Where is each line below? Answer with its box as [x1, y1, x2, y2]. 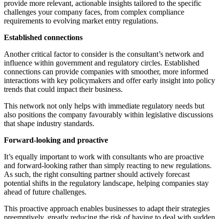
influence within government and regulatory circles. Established [4, 58, 199, 67]
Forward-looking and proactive [4, 135, 108, 144]
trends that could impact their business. [4, 85, 125, 93]
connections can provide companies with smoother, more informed [4, 67, 208, 76]
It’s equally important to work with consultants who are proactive [4, 152, 204, 161]
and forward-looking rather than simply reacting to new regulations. [4, 161, 212, 170]
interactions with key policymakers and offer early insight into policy [4, 76, 215, 85]
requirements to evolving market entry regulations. [4, 16, 158, 25]
